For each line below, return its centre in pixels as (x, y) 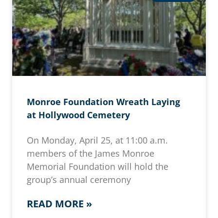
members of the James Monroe (91, 154)
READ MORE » (59, 204)
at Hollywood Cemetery (78, 115)
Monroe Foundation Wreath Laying (103, 102)
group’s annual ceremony (79, 180)
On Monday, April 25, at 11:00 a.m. (97, 140)
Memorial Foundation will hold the (98, 167)
